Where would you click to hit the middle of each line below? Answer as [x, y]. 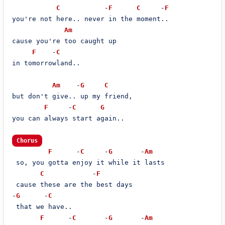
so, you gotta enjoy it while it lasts [88, 162]
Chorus [27, 141]
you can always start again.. [68, 118]
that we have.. [42, 207]
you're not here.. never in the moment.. [90, 19]
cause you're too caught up [64, 41]
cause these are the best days [72, 185]
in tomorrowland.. [46, 63]
